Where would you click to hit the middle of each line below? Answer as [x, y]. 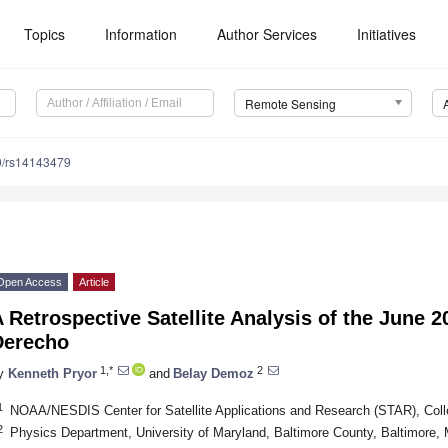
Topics [45, 34]
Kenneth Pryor [52, 373]
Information [141, 34]
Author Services [267, 34]
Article [94, 282]
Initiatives [387, 34]
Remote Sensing [290, 104]
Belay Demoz [213, 373]
